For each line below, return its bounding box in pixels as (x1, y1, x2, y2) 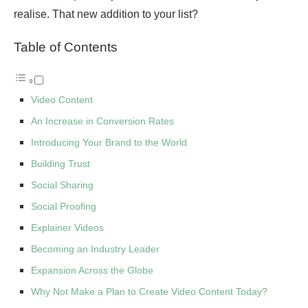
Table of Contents (14, 40, 118, 55)
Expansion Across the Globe (31, 265, 153, 276)
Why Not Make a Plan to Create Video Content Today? (31, 286, 267, 298)
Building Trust (31, 158, 90, 170)
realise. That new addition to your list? (14, 8, 198, 21)
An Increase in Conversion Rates (31, 115, 174, 127)
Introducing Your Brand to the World (31, 137, 187, 148)
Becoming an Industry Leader (31, 243, 159, 255)
